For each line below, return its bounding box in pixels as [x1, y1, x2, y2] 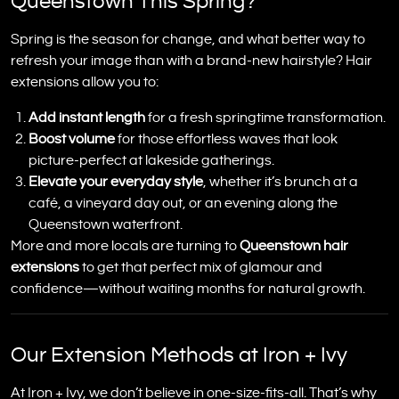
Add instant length [28, 110, 145, 125]
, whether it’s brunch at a [203, 175, 358, 189]
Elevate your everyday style [28, 175, 203, 189]
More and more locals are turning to [11, 239, 240, 253]
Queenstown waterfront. [28, 217, 183, 232]
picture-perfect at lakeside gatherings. [28, 153, 274, 167]
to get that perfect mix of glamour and [79, 260, 322, 274]
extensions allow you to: [11, 75, 159, 89]
